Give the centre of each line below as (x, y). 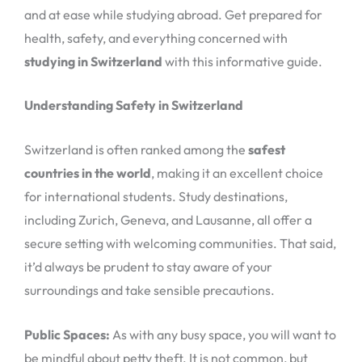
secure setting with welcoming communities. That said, (180, 244)
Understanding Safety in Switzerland (134, 105)
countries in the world (88, 173)
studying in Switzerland (95, 61)
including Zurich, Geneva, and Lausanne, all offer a (168, 220)
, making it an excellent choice (237, 173)
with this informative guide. (244, 61)
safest (265, 150)
